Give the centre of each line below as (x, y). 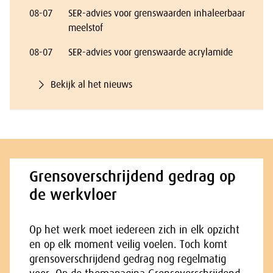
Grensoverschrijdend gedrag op (133, 176)
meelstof (86, 28)
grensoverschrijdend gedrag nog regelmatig (128, 259)
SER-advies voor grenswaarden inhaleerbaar (157, 13)
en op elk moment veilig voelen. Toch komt (128, 244)
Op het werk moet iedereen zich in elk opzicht (134, 230)
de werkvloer (73, 195)
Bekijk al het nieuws (91, 85)
